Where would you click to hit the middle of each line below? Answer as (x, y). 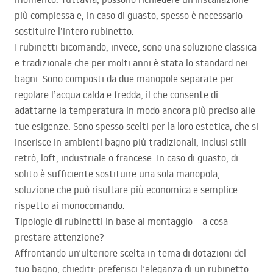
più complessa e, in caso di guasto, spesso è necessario (129, 16)
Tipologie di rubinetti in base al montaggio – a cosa (121, 222)
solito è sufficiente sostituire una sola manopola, (117, 174)
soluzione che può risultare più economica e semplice (126, 190)
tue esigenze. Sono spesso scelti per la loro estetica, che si (136, 126)
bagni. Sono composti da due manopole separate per (124, 79)
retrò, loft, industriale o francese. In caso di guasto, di (126, 158)
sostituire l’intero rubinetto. (74, 31)
